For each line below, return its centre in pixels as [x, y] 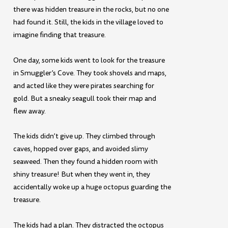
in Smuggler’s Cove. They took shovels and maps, [90, 73]
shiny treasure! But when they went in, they [82, 175]
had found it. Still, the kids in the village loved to [89, 22]
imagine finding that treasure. [60, 35]
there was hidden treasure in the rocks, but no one [91, 10]
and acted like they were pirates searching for [84, 85]
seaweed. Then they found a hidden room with [86, 162]
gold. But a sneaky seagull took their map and [85, 98]
